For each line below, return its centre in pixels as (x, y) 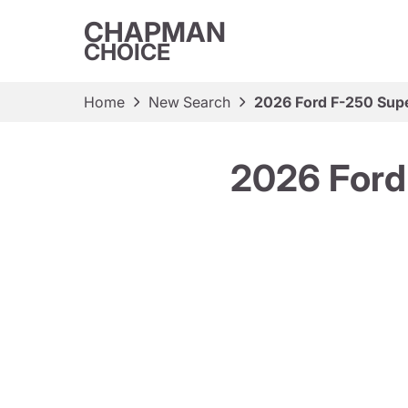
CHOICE (127, 52)
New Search (189, 102)
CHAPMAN (155, 32)
